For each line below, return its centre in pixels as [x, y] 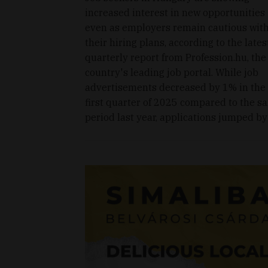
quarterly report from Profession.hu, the [176, 58]
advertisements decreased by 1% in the [175, 88]
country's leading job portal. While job [172, 73]
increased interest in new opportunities [175, 13]
